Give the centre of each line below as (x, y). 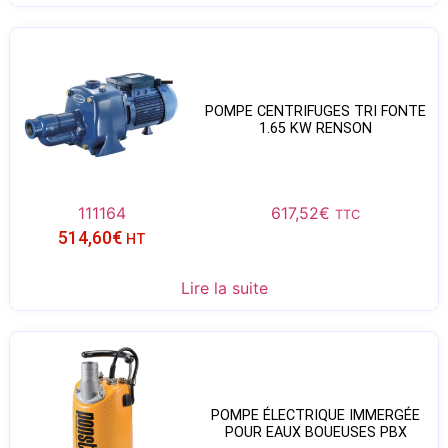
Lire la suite (224, 288)
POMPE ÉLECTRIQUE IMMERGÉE (316, 415)
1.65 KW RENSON (316, 128)
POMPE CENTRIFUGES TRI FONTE (316, 111)
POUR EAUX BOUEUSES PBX (315, 432)
